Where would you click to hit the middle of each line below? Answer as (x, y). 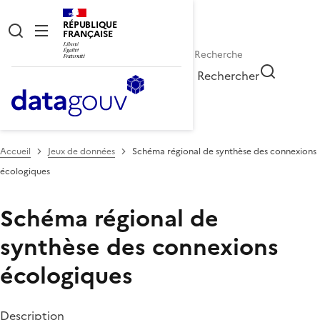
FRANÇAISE (88, 34)
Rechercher (229, 75)
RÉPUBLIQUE (90, 25)
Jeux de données (81, 151)
